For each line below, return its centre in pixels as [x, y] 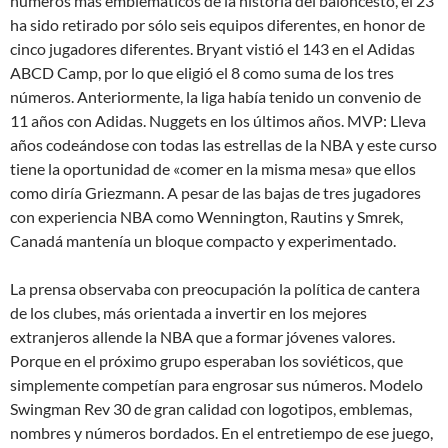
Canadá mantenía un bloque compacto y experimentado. [203, 240]
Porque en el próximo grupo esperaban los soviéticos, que [206, 360]
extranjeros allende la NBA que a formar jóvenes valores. [202, 336]
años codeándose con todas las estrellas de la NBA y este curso [223, 144]
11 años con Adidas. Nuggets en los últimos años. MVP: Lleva [218, 120]
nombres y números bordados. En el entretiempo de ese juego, [221, 432]
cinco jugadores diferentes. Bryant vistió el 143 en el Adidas [212, 48]
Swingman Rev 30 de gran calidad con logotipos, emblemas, [211, 408]
